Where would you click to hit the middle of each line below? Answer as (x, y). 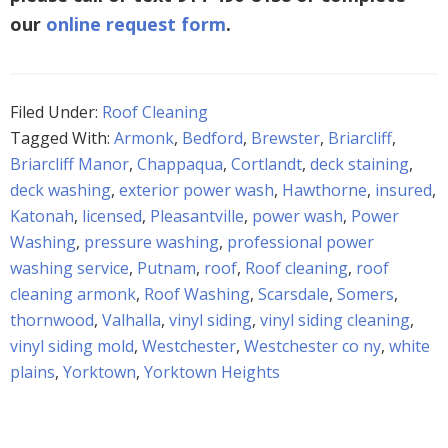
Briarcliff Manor (69, 164)
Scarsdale (293, 294)
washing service (69, 268)
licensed (112, 216)
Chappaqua (180, 164)
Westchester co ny (312, 346)
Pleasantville (197, 216)
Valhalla (131, 320)
